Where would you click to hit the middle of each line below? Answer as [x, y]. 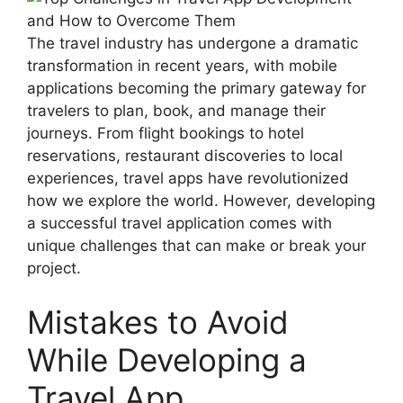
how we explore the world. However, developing [201, 201]
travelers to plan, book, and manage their [176, 111]
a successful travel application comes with [179, 223]
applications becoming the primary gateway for [197, 88]
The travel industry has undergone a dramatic [193, 43]
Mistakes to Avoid [158, 322]
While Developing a [167, 359]
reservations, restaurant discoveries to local [185, 156]
